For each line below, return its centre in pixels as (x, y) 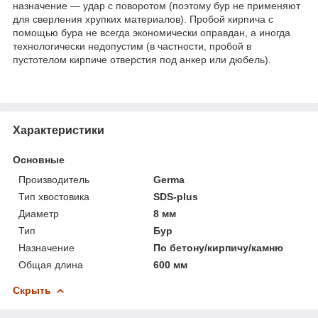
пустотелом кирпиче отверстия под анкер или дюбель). (142, 59)
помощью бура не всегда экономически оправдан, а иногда (152, 32)
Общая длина (51, 264)
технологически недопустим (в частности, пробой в (132, 46)
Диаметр (39, 213)
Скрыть (32, 290)
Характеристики (59, 130)
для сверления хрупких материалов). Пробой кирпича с (143, 19)
